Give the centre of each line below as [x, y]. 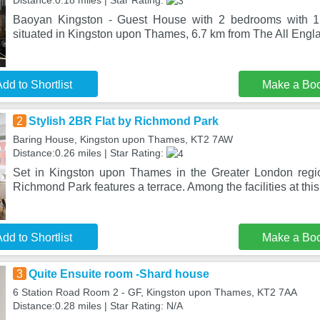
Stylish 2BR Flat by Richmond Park [123, 121]
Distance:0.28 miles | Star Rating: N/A [97, 306]
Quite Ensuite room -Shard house [119, 274]
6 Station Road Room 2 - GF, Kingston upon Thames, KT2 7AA [155, 292]
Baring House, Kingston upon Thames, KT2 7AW [122, 139]
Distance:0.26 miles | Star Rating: [89, 153]
